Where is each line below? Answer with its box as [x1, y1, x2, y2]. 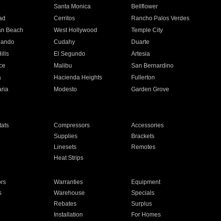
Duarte [131, 38, 150, 45]
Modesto [53, 86, 77, 93]
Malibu [53, 62, 72, 69]
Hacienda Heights [53, 74, 102, 81]
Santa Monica [53, 3, 91, 10]
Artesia [131, 50, 150, 57]
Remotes [131, 144, 156, 150]
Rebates [53, 200, 76, 207]
